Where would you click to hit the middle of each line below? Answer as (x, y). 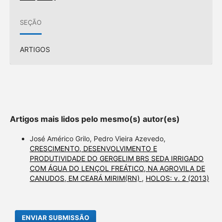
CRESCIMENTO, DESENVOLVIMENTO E (93, 148)
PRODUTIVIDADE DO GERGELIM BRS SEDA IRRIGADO (116, 158)
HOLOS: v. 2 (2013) (177, 178)
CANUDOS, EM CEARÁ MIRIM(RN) (85, 178)
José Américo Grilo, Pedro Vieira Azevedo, (97, 138)
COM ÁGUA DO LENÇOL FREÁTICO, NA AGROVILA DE (117, 168)
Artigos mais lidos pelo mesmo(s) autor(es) (95, 119)
